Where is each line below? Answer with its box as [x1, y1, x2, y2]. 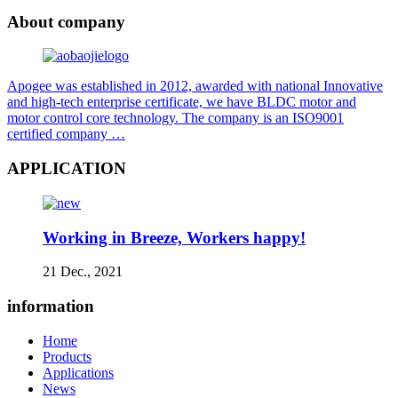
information [7, 297, 94, 316]
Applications [43, 364, 114, 380]
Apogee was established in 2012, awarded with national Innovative [7, 78, 383, 94]
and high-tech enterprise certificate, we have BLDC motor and [7, 94, 356, 110]
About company [7, 12, 125, 31]
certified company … [7, 126, 125, 142]
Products [43, 348, 92, 364]
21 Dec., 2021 [43, 264, 123, 280]
